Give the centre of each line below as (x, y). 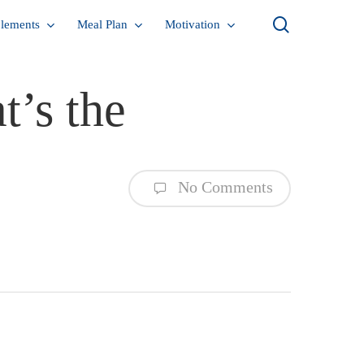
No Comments (223, 186)
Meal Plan (102, 24)
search (310, 23)
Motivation (193, 24)
